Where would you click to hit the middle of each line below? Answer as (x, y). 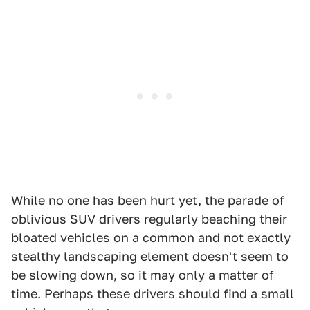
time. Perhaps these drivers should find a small (153, 293)
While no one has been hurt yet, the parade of (148, 200)
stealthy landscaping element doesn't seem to (150, 256)
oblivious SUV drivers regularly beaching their (149, 219)
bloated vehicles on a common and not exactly (151, 237)
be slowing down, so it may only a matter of (143, 275)
